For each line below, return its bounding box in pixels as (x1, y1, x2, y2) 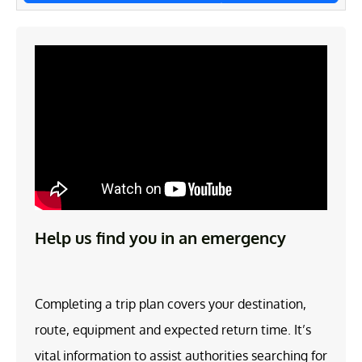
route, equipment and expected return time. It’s (35, 321, 311, 338)
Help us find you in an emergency (35, 226, 286, 248)
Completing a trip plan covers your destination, (35, 295, 306, 312)
